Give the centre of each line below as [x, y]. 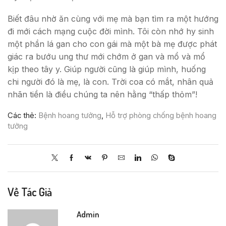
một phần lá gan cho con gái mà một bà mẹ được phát [112, 44]
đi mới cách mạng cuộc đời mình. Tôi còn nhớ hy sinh [111, 31]
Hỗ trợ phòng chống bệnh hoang [161, 115]
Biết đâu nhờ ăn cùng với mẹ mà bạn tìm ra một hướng [113, 18]
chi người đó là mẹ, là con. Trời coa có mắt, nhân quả [110, 81]
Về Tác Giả [30, 191]
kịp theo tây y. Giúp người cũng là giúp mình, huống [107, 69]
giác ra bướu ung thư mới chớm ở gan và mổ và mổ [106, 56]
